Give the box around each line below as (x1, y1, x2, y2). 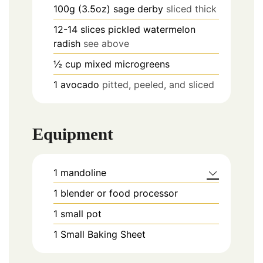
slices (80, 23, 105, 35)
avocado (60, 78, 99, 90)
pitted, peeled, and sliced (102, 78, 214, 90)
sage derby (113, 2, 163, 15)
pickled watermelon (108, 23, 195, 35)
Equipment (32, 124, 113, 144)
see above (83, 37, 129, 49)
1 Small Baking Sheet (53, 228, 146, 241)
